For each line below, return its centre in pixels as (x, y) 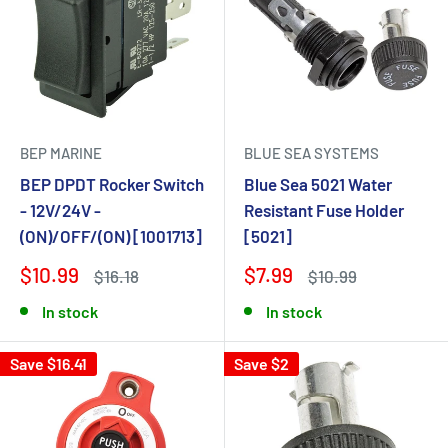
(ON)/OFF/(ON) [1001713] (111, 236)
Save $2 (261, 363)
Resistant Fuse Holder (324, 210)
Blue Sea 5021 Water (318, 184)
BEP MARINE (61, 153)
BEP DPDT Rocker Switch (112, 184)
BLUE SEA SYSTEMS (311, 153)
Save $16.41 (48, 363)
